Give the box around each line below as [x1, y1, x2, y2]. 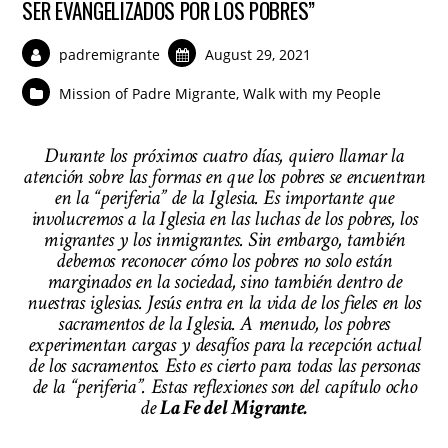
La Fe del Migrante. [160, 393, 309, 421]
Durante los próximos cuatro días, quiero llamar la [44, 141, 404, 169]
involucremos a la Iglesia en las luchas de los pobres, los [30, 204, 418, 232]
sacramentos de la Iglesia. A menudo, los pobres [57, 309, 391, 337]
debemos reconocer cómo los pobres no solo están [56, 246, 392, 274]
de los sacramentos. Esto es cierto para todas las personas [28, 351, 420, 379]
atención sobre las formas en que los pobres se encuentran [23, 162, 425, 190]
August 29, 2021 [205, 44, 312, 64]
